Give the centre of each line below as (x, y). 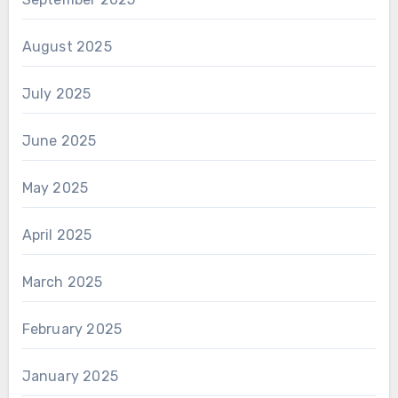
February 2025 (72, 330)
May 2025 (55, 188)
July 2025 (56, 94)
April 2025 (57, 235)
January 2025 (70, 377)
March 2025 (62, 283)
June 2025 (59, 141)
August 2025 (67, 47)
